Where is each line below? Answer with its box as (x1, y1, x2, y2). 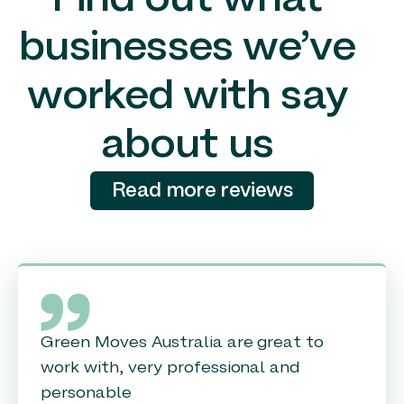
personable (41, 385, 132, 401)
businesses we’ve (19, 30, 355, 68)
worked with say (26, 78, 348, 116)
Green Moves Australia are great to (41, 335, 325, 351)
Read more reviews (111, 182, 293, 200)
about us (101, 127, 273, 165)
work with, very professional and (41, 360, 300, 376)
